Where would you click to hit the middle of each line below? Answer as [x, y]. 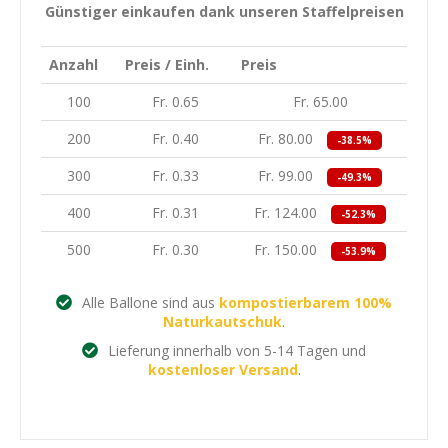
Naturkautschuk [222, 321]
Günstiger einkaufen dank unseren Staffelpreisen [224, 11]
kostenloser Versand [222, 369]
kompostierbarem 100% [305, 302]
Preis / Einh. [167, 64]
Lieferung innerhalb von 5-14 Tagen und [235, 350]
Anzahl [73, 64]
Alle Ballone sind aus [148, 302]
